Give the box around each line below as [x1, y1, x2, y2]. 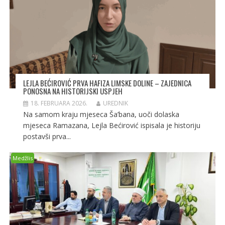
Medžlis [12, 154, 33, 162]
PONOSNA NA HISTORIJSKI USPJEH [23, 85, 123, 97]
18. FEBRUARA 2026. [30, 99, 87, 108]
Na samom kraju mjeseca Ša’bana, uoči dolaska [23, 109, 179, 120]
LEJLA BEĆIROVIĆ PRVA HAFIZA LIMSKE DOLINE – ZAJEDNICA [23, 77, 191, 89]
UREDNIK [102, 99, 128, 108]
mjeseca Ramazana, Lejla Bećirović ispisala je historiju [23, 121, 200, 131]
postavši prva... [23, 132, 71, 142]
